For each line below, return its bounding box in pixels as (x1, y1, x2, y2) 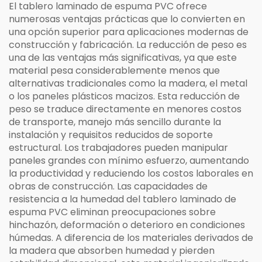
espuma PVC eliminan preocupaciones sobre (9, 205, 216, 219)
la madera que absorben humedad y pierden (9, 244, 215, 257)
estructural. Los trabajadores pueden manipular (9, 141, 228, 154)
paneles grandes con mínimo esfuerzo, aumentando (9, 154, 249, 167)
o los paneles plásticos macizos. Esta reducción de (9, 89, 240, 103)
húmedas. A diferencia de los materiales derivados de (9, 231, 253, 244)
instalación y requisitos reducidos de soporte (9, 128, 213, 142)
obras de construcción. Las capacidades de (9, 180, 208, 193)
